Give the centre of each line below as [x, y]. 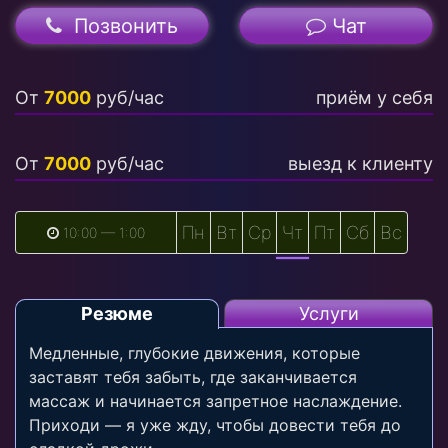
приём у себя [374, 97]
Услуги [328, 313]
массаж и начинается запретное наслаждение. [215, 400]
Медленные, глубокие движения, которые [194, 352]
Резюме [117, 313]
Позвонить [120, 25]
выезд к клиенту [360, 163]
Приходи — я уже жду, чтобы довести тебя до [215, 424]
